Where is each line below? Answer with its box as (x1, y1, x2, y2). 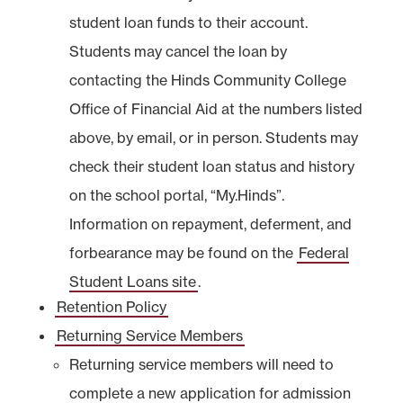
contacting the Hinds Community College (68, 70, 346, 89)
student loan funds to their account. (68, 13, 308, 31)
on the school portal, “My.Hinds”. (68, 185, 284, 204)
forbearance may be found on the (68, 243, 297, 262)
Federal (298, 243, 349, 262)
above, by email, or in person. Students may (68, 128, 358, 147)
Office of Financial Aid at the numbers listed (68, 99, 363, 118)
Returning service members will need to (68, 354, 334, 373)
